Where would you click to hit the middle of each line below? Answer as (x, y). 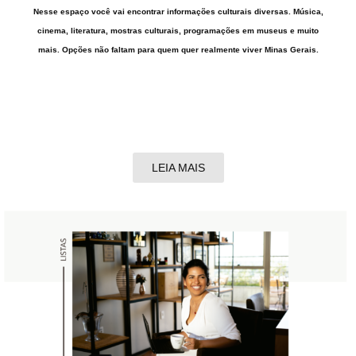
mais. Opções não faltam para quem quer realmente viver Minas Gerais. (178, 50)
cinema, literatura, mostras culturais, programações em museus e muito (178, 31)
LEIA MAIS (178, 168)
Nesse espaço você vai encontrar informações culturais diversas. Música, (178, 12)
